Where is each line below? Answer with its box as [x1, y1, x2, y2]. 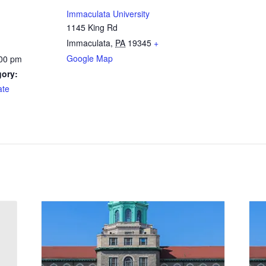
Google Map [66, 52, 113, 64]
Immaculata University [66, 7, 150, 20]
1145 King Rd [66, 21, 118, 33]
